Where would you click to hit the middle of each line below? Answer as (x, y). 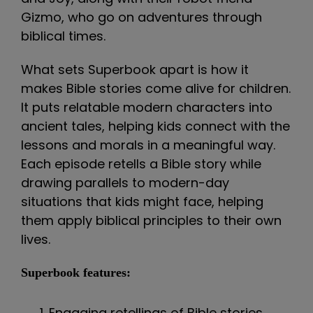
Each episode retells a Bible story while (141, 164)
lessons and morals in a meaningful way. (148, 145)
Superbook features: (76, 272)
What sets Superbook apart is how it (135, 70)
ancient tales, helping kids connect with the (155, 126)
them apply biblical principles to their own (151, 220)
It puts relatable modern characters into (147, 107)
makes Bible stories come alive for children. (156, 88)
